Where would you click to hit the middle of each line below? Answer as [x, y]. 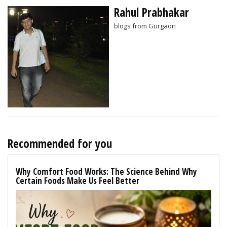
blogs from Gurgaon [145, 26]
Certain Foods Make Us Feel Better [78, 180]
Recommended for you [60, 143]
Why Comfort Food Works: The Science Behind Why [106, 171]
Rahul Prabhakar [152, 12]
